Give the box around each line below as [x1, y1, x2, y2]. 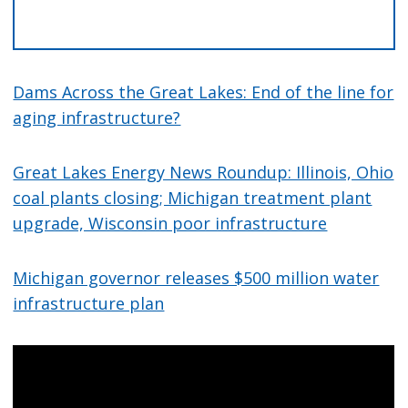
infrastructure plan [13, 292, 165, 315]
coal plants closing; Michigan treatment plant [13, 187, 372, 209]
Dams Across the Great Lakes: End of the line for [13, 81, 394, 104]
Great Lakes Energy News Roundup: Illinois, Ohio [13, 161, 394, 184]
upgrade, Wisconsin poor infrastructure [13, 212, 328, 235]
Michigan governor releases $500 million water [13, 267, 380, 290]
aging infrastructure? [13, 107, 181, 129]
